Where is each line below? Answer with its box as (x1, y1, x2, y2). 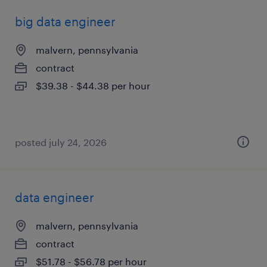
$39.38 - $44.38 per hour (36, 80, 150, 91)
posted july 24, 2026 (15, 136, 107, 148)
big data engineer (15, 14, 116, 29)
